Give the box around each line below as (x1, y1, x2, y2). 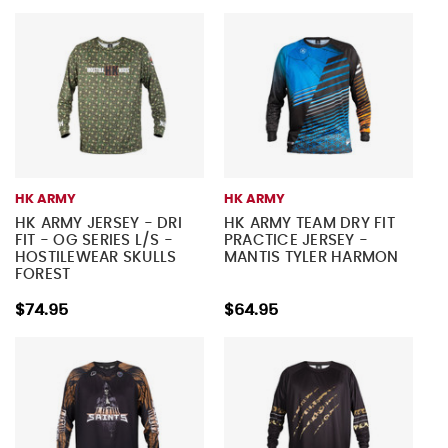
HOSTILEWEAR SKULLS (14, 249, 177, 265)
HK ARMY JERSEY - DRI (14, 215, 182, 231)
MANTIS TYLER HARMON (223, 249, 399, 265)
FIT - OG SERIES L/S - (14, 232, 174, 248)
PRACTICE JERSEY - (223, 232, 369, 248)
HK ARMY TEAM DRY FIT (223, 215, 395, 231)
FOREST (14, 266, 71, 282)
